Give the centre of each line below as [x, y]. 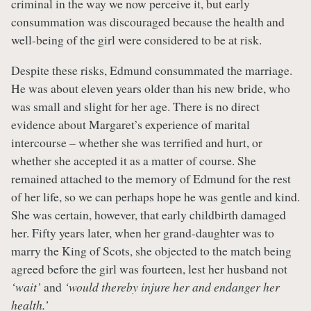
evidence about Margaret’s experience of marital [131, 125]
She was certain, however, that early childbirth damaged [149, 215]
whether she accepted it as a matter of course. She [134, 161]
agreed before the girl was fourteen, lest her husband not [149, 269]
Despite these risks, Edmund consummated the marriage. [152, 70]
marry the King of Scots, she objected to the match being [151, 251]
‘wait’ [26, 287]
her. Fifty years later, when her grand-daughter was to [143, 233]
